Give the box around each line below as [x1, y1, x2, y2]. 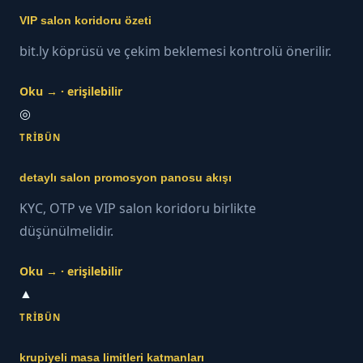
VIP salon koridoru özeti [19, 14, 152, 28]
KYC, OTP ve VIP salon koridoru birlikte [19, 199, 256, 217]
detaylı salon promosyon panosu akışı [19, 171, 232, 185]
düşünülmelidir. [19, 221, 113, 240]
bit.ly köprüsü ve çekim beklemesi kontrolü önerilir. [19, 41, 331, 60]
